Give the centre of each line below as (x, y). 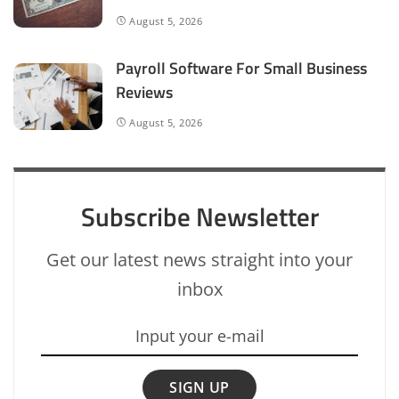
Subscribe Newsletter (199, 216)
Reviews (144, 93)
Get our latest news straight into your (199, 259)
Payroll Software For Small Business (241, 69)
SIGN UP (199, 387)
